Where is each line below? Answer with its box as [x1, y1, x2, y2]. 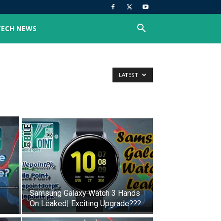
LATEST [119, 72, 140, 78]
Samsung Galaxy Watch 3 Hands [30, 188, 140, 198]
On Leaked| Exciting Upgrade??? [30, 199, 141, 208]
